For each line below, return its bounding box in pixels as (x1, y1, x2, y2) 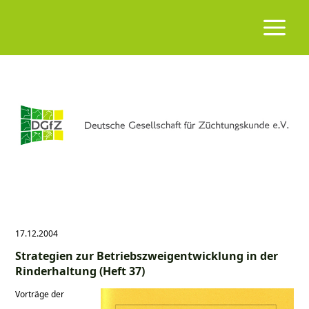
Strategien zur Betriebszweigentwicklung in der (15, 248, 279, 264)
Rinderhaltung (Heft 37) (15, 263, 146, 279)
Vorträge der (15, 288, 65, 300)
